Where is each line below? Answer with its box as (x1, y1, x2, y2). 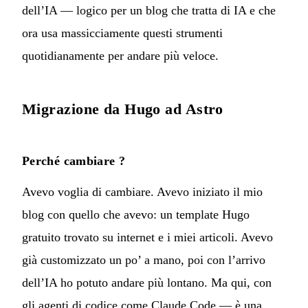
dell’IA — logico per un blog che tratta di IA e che (22, 3, 276, 17)
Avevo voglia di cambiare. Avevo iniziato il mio (22, 184, 263, 199)
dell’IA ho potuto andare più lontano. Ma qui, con (22, 275, 272, 289)
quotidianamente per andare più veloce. (22, 48, 219, 63)
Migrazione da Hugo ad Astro (22, 100, 223, 118)
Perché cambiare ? (22, 153, 126, 168)
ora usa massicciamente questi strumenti (22, 25, 223, 40)
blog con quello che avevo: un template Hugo (22, 207, 250, 221)
